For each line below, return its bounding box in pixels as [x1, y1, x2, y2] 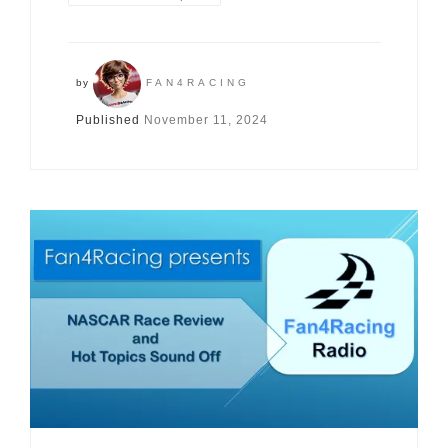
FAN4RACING [145, 77, 250, 89]
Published [75, 113, 144, 128]
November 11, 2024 [143, 113, 268, 128]
